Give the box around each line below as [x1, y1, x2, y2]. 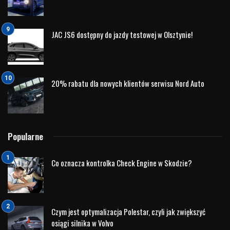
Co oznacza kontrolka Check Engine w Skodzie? [51, 157, 192, 168]
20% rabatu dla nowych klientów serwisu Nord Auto [51, 77, 204, 89]
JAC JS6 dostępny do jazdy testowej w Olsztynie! [51, 28, 193, 40]
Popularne [8, 129, 43, 143]
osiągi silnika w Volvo [51, 217, 113, 228]
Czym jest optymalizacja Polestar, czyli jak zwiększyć [51, 205, 205, 217]
